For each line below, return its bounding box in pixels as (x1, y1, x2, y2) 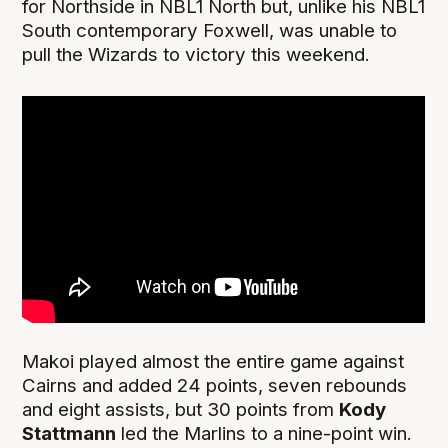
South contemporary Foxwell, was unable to (22, 19, 398, 43)
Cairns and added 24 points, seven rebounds (22, 374, 408, 398)
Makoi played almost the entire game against (22, 350, 405, 374)
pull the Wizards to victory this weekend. (22, 43, 371, 67)
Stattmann (22, 422, 117, 446)
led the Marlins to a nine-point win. (116, 422, 413, 446)
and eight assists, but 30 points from (22, 398, 340, 422)
